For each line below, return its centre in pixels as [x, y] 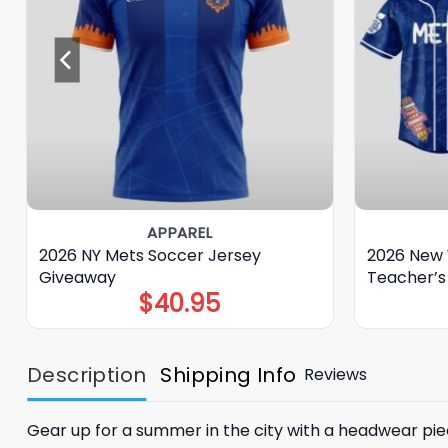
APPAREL [180, 232]
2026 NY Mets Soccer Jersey [149, 255]
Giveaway [77, 277]
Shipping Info [228, 374]
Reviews [335, 375]
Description [87, 374]
